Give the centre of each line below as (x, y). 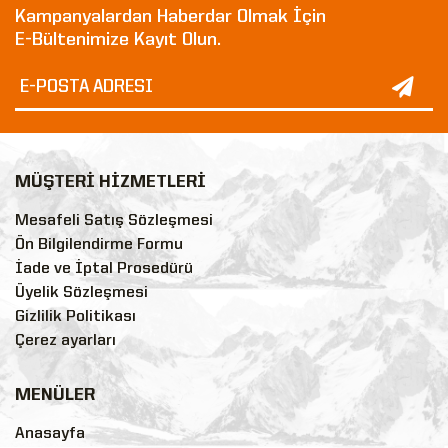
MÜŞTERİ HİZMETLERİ (110, 182)
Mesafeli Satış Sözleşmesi (114, 220)
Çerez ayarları (65, 340)
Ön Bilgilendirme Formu (99, 244)
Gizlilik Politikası (75, 316)
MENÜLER (55, 395)
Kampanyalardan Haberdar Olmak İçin (170, 16)
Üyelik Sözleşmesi (81, 292)
